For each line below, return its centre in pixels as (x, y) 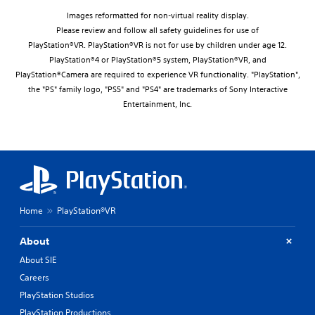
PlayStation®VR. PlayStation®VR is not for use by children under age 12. (157, 45)
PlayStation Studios (57, 295)
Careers (34, 277)
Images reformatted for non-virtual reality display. (157, 15)
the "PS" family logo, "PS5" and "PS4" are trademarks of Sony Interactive (157, 89)
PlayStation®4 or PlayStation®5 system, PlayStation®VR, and (157, 59)
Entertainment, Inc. (157, 104)
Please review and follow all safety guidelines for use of (157, 30)
